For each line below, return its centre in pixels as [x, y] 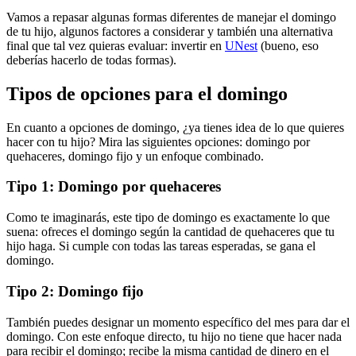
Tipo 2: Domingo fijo [75, 291]
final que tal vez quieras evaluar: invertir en [116, 45]
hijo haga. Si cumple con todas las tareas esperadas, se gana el [161, 246]
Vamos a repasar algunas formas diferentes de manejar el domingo [171, 17]
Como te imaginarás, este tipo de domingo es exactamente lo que [168, 218]
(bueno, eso [288, 45]
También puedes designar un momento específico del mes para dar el [178, 322]
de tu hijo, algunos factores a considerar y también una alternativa [170, 31]
